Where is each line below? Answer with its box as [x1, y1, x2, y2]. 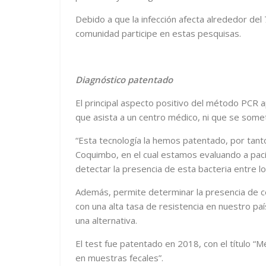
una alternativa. [75, 214, 137, 226]
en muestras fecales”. [75, 252, 163, 264]
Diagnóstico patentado [75, 74, 173, 85]
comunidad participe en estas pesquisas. [75, 27, 241, 39]
